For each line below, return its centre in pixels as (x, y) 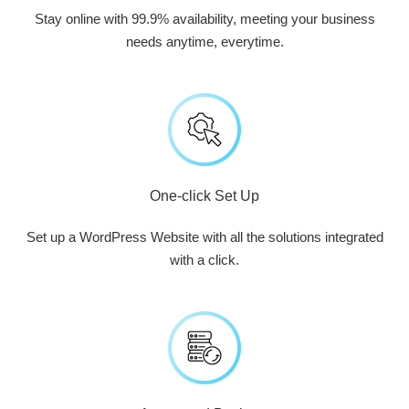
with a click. (204, 260)
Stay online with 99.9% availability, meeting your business (204, 19)
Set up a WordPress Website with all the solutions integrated (204, 237)
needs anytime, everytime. (204, 42)
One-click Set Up (204, 196)
